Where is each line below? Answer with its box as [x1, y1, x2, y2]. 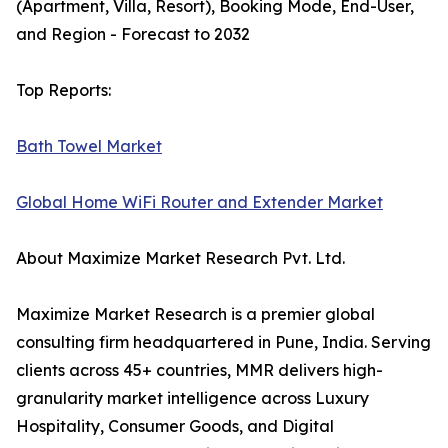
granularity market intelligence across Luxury [16, 388, 369, 409]
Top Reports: [16, 80, 111, 101]
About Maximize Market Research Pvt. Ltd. [16, 248, 345, 269]
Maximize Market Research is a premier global [16, 304, 375, 325]
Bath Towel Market [16, 136, 162, 157]
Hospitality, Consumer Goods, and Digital [16, 416, 334, 437]
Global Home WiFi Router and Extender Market [16, 192, 383, 213]
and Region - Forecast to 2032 [16, 24, 250, 45]
